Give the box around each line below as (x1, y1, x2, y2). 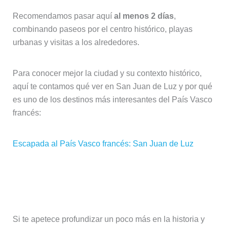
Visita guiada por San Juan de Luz (12, 167, 196, 181)
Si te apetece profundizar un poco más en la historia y (12, 214, 205, 223)
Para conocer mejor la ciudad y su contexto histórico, (12, 68, 202, 78)
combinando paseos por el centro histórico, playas (12, 24, 193, 33)
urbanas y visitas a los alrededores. (12, 37, 139, 47)
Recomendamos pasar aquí (12, 11, 114, 20)
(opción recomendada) (12, 180, 132, 195)
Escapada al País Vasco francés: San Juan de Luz (12, 139, 194, 148)
